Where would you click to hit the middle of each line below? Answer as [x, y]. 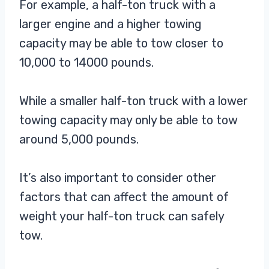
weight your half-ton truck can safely [122, 216]
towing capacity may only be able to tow [128, 120]
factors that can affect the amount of [124, 197]
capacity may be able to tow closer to [121, 44]
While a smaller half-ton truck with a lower [134, 101]
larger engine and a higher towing [110, 24]
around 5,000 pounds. [80, 140]
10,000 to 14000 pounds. [88, 63]
